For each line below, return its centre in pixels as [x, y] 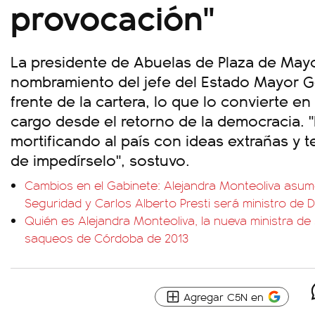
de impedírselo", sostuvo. [100, 159]
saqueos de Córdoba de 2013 [107, 238]
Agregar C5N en [224, 296]
